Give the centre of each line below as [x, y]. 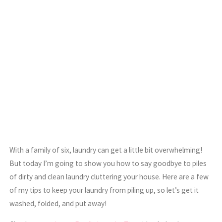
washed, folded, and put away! [58, 203]
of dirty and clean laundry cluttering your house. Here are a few [109, 176]
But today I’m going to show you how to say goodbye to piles [108, 163]
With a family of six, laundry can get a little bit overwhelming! [106, 150]
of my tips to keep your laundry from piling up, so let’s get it [104, 190]
